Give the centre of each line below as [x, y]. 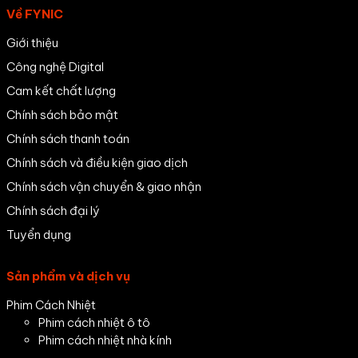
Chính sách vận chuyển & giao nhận [104, 187]
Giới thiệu [32, 43]
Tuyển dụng [39, 235]
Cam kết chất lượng [61, 91]
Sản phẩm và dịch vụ [68, 276]
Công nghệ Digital [55, 67]
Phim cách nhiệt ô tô [94, 323]
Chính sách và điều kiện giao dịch [97, 163]
